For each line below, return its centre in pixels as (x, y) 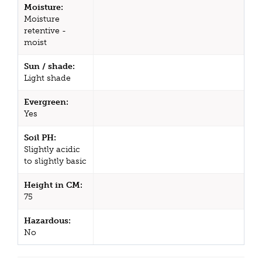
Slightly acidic (52, 149)
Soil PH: (40, 137)
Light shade (47, 78)
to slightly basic (55, 161)
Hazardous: (47, 220)
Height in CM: (53, 185)
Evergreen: (46, 102)
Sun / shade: (49, 66)
